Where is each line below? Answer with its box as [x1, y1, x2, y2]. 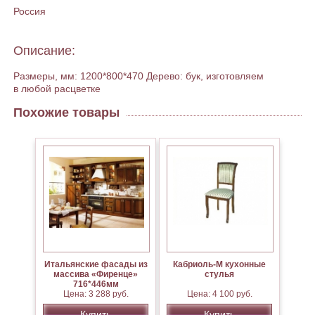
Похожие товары [13, 105, 120, 120]
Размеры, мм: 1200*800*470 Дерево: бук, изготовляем [13, 70, 264, 82]
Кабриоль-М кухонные [173, 259, 266, 270]
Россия [13, 6, 46, 18]
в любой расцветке [13, 83, 101, 95]
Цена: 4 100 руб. [186, 289, 252, 300]
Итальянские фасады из [44, 259, 148, 270]
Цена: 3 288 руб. [63, 289, 129, 300]
